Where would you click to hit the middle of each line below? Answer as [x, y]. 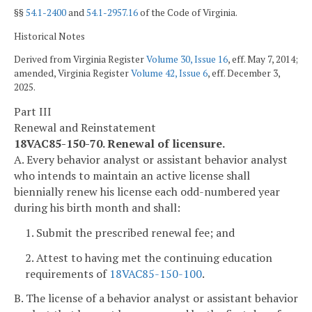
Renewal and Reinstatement [85, 128]
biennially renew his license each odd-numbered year [147, 192]
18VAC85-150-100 [156, 273]
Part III [33, 112]
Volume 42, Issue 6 [169, 73]
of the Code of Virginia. [188, 13]
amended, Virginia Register [72, 73]
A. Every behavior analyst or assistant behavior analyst [151, 160]
